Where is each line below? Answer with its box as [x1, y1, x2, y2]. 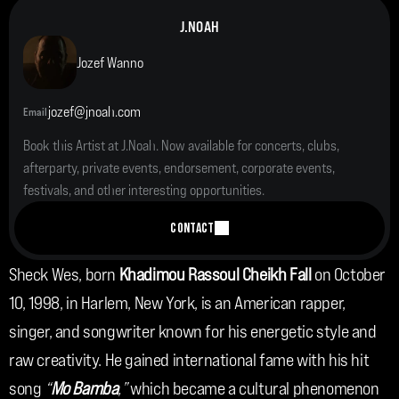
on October [314, 265, 387, 285]
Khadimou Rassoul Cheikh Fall [118, 265, 315, 285]
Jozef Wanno [77, 53, 143, 70]
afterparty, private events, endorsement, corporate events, [23, 159, 335, 176]
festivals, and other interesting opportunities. [23, 182, 265, 199]
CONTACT [170, 219, 215, 237]
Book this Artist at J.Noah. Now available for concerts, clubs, [23, 137, 339, 154]
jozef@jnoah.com [47, 103, 141, 120]
